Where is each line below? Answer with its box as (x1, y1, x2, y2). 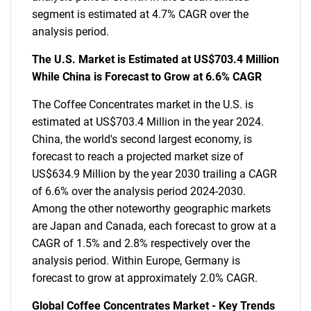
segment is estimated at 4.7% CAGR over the (32, 8, 249, 21)
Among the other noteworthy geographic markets (32, 202, 271, 215)
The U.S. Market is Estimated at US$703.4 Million (32, 53, 279, 66)
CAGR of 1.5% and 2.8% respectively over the (32, 237, 250, 250)
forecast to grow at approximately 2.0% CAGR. (32, 271, 258, 285)
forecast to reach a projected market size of (32, 150, 244, 163)
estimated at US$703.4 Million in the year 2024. (32, 115, 264, 128)
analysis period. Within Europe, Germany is (32, 254, 240, 267)
